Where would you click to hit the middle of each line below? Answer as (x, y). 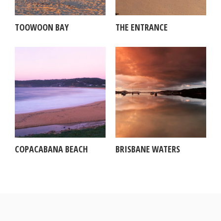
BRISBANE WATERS (148, 149)
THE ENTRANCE (142, 27)
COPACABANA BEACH (51, 149)
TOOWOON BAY (42, 27)
